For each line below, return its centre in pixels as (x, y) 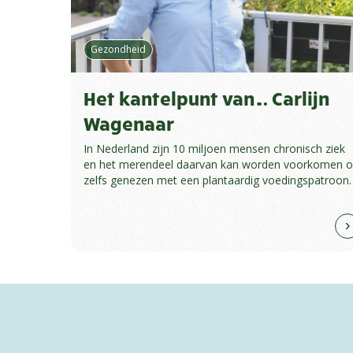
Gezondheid (118, 50)
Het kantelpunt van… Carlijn (206, 98)
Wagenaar (129, 123)
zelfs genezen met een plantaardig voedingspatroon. (217, 180)
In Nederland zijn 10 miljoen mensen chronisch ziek (214, 149)
